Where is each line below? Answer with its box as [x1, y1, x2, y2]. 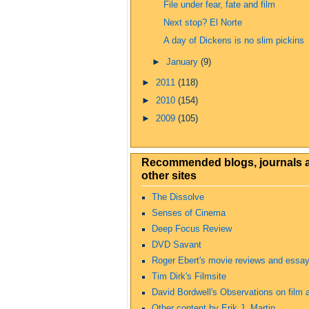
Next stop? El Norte [163, 18, 242, 28]
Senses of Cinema [152, 208, 226, 218]
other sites [141, 168, 197, 181]
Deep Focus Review [152, 223, 232, 234]
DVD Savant [152, 239, 201, 250]
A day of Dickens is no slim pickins [163, 36, 304, 46]
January [166, 57, 201, 67]
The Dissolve [152, 192, 204, 202]
